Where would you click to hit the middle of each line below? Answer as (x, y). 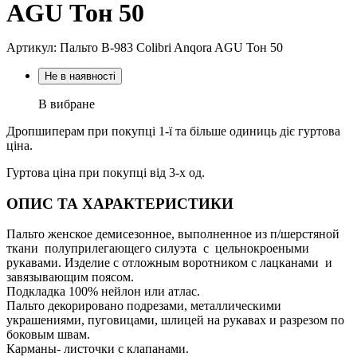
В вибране (67, 104)
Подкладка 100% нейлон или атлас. (103, 292)
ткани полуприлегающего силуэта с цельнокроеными (158, 249)
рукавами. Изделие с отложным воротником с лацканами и (169, 263)
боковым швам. (48, 335)
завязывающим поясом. (70, 277)
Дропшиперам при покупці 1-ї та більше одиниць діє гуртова (173, 131)
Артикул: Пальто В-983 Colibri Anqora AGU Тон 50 (145, 47)
